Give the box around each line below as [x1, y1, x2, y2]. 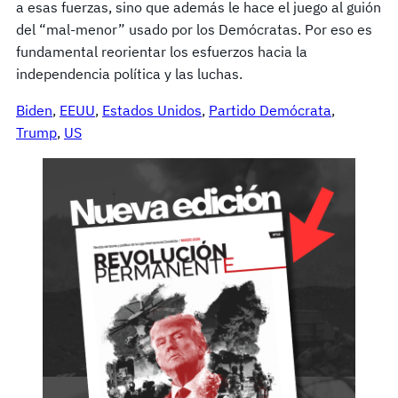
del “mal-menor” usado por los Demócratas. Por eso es [16, 20, 372, 38]
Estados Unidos [102, 100, 202, 119]
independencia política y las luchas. [16, 64, 250, 83]
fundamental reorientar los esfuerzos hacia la [16, 42, 307, 60]
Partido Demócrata [209, 100, 331, 119]
